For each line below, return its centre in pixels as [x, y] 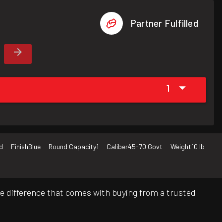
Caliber [117, 147]
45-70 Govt [145, 147]
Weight [181, 147]
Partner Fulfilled [164, 23]
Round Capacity [72, 147]
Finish [20, 147]
